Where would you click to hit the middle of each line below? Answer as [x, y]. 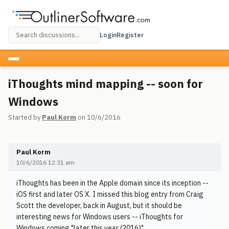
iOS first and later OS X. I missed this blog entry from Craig [110, 194]
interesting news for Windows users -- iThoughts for [100, 217]
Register [130, 35]
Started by [25, 117]
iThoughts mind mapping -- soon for [106, 84]
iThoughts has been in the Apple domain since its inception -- [112, 183]
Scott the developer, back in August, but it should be [99, 205]
